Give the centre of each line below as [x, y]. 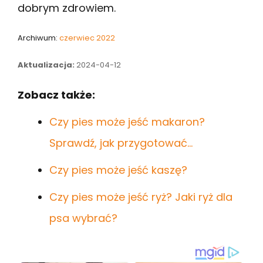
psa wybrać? [83, 218]
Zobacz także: [56, 95]
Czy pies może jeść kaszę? [118, 170]
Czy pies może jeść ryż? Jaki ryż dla [141, 197]
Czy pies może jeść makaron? [127, 122]
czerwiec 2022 [87, 38]
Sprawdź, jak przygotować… [121, 143]
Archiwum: [38, 38]
